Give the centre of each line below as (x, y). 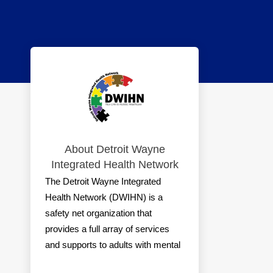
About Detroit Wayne (115, 149)
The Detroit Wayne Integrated (103, 181)
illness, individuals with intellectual (112, 261)
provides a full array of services (107, 229)
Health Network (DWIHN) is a (104, 197)
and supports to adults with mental (113, 245)
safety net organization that (98, 213)
